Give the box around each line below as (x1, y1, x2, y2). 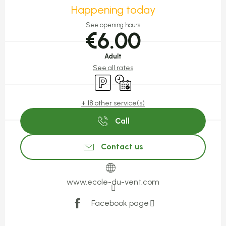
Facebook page (91, 198, 149, 208)
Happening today (71, 3, 155, 17)
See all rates (93, 64, 133, 73)
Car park (93, 73, 125, 83)
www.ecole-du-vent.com (67, 177, 159, 187)
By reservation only (113, 73, 182, 83)
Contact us (101, 142, 143, 152)
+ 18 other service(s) (81, 99, 145, 108)
